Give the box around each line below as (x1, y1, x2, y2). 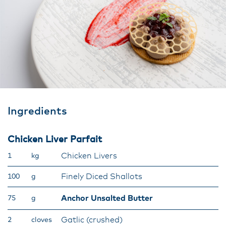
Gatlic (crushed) (61, 216, 123, 224)
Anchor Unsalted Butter (61, 194, 153, 202)
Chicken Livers (61, 152, 117, 160)
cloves (31, 216, 52, 223)
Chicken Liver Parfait (8, 135, 102, 144)
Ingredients (8, 106, 67, 117)
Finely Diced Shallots (61, 173, 142, 181)
